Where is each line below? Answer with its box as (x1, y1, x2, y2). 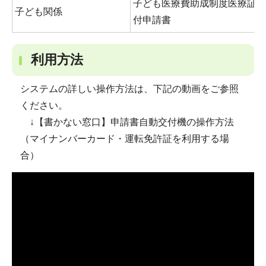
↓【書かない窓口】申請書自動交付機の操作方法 (20, 116, 234, 127)
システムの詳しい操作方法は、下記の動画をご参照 (20, 83, 239, 94)
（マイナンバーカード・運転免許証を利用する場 (20, 133, 229, 144)
